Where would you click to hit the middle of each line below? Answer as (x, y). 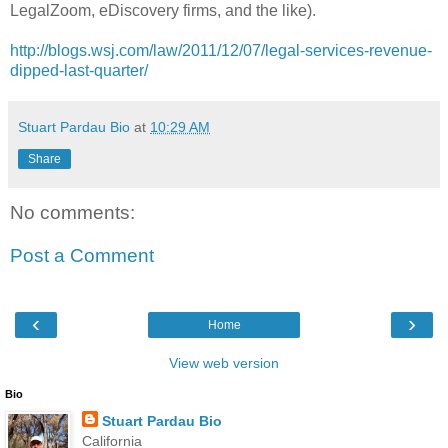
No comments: (72, 212)
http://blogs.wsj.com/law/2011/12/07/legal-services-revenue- (221, 50)
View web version (224, 362)
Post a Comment (82, 256)
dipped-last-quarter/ (79, 70)
